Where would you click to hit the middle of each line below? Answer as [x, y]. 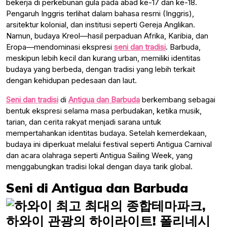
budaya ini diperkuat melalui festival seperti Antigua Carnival [109, 144]
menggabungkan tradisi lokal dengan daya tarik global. [99, 166]
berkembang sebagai [178, 99]
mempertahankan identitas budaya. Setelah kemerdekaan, [106, 133]
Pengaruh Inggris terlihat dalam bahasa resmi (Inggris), [100, 13]
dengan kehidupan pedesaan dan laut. [71, 80]
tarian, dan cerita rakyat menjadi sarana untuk [84, 122]
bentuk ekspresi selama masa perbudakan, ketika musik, [104, 110]
